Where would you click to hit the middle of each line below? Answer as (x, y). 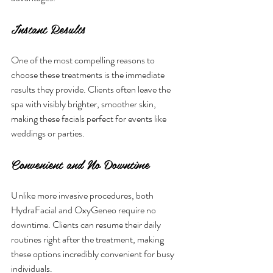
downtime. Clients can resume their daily (87, 224)
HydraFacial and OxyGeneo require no (84, 210)
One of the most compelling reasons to (84, 60)
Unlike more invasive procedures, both (83, 195)
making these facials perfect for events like (90, 118)
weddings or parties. (48, 133)
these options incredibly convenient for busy (94, 253)
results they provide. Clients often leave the (92, 89)
